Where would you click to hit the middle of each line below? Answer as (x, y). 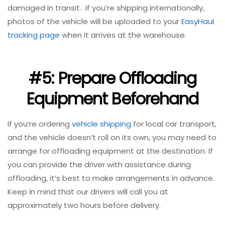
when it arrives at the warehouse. (123, 35)
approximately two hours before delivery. (84, 205)
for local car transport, (174, 124)
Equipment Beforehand (113, 98)
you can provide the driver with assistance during (99, 165)
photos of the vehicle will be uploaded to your (94, 22)
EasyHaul (198, 22)
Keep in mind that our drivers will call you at (88, 192)
